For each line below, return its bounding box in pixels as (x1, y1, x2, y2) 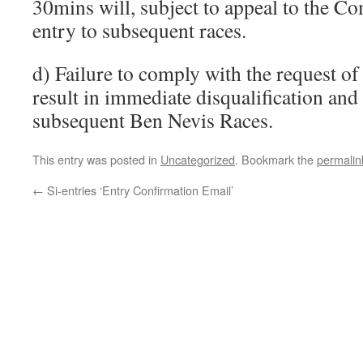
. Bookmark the (235, 151, 317, 168)
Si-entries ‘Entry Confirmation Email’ (44, 181, 233, 199)
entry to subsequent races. (32, 16, 246, 44)
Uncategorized (160, 151, 235, 168)
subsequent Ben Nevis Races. (32, 106, 273, 134)
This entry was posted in (32, 151, 160, 168)
